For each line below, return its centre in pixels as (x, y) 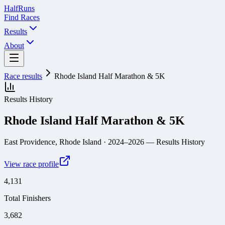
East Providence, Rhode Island (53, 142)
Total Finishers (27, 198)
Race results (23, 76)
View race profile (31, 164)
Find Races (22, 17)
